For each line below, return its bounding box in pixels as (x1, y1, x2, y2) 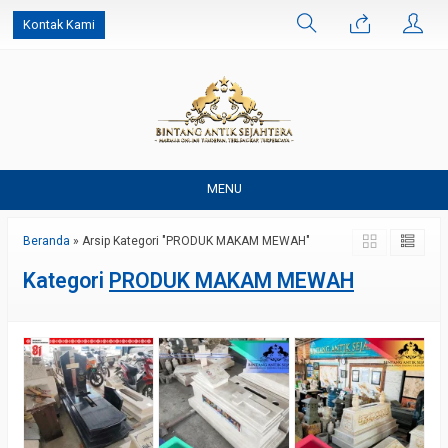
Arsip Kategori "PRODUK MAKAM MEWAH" (82, 234, 310, 248)
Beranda (23, 234, 70, 248)
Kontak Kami (23, 17, 95, 32)
